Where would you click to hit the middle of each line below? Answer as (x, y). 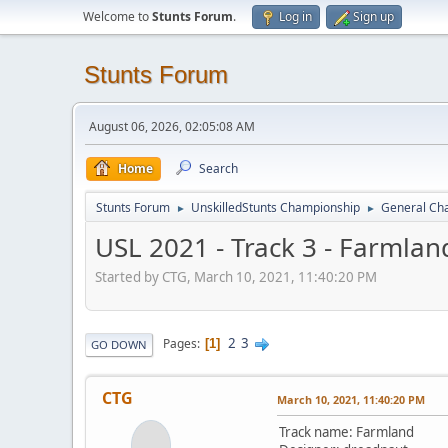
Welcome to (117, 16)
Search (218, 168)
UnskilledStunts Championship (275, 207)
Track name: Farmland (346, 431)
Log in (295, 16)
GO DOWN (119, 344)
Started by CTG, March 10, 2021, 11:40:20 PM (236, 276)
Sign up (373, 16)
